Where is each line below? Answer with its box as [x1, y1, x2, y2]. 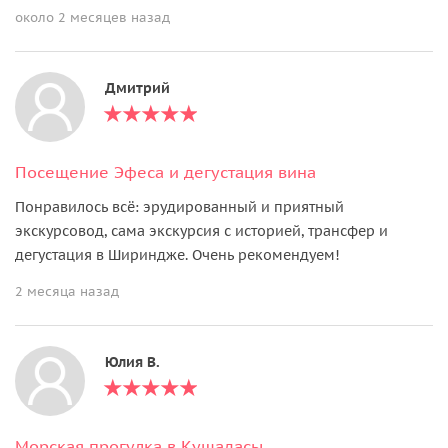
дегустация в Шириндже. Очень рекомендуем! [15, 245, 340, 264]
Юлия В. [105, 352, 160, 371]
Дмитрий [105, 78, 170, 97]
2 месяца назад [15, 282, 119, 300]
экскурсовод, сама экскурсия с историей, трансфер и [15, 221, 388, 240]
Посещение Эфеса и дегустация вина [15, 161, 316, 182]
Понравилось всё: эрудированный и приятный [15, 197, 344, 216]
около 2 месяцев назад [15, 8, 170, 26]
